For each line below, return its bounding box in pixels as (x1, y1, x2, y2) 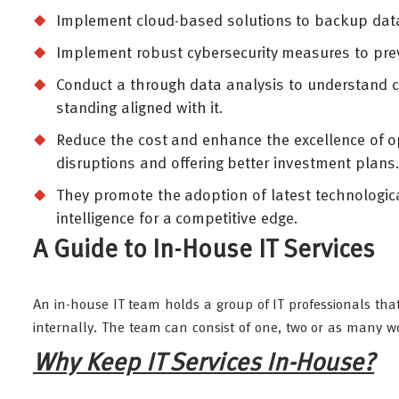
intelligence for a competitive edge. (56, 211, 299, 227)
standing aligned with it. (56, 101, 224, 117)
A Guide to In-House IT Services (33, 239, 375, 264)
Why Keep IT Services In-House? (33, 352, 375, 377)
